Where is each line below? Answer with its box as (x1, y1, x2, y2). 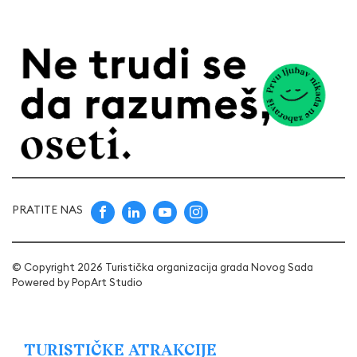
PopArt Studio (72, 275, 143, 288)
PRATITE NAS (12, 202, 83, 217)
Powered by (12, 275, 72, 288)
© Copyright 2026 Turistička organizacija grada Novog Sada (12, 260, 313, 273)
